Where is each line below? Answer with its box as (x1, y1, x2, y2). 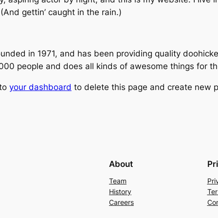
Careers (109, 198, 134, 206)
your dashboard (9, 82, 72, 92)
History (109, 187, 131, 196)
